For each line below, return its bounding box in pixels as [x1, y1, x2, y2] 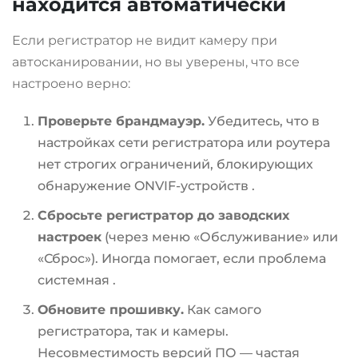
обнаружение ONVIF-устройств [38, 178, 252, 194]
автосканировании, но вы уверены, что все [12, 54, 300, 70]
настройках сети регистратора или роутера [38, 135, 330, 151]
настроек [38, 229, 101, 245]
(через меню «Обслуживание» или [101, 229, 338, 245]
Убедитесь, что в [205, 113, 320, 129]
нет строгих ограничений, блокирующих [38, 157, 313, 173]
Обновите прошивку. [38, 302, 184, 318]
